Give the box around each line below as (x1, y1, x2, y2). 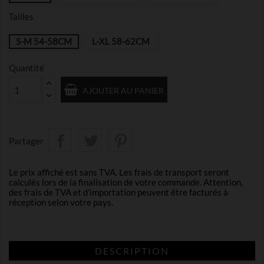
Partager (9, 135, 44, 146)
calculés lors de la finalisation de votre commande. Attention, (9, 177, 243, 187)
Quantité (9, 62, 44, 73)
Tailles (9, 11, 34, 22)
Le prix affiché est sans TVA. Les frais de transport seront (9, 167, 229, 177)
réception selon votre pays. (9, 197, 113, 207)
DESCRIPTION (95, 245, 169, 256)
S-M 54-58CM (16, 36, 72, 47)
